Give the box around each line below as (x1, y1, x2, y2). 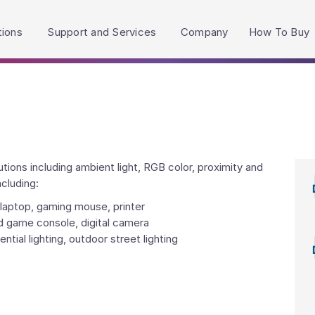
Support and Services (47, 25, 157, 39)
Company (180, 25, 229, 39)
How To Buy (248, 25, 309, 39)
